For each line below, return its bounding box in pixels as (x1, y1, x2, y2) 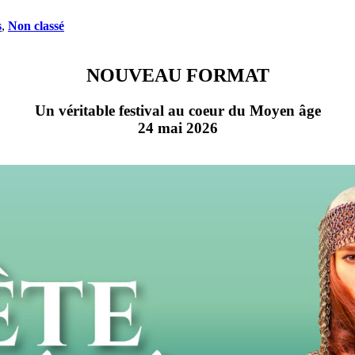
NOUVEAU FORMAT (86, 65, 269, 86)
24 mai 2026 (137, 119, 218, 136)
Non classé (8, 19, 64, 33)
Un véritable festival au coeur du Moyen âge (34, 101, 321, 119)
